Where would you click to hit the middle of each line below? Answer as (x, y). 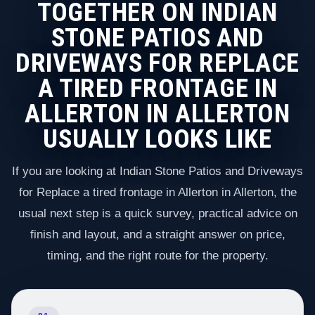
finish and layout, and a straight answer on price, (157, 235)
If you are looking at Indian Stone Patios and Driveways (157, 172)
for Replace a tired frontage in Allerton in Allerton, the (157, 193)
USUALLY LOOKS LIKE (157, 139)
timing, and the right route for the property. (157, 256)
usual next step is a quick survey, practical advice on (157, 214)
